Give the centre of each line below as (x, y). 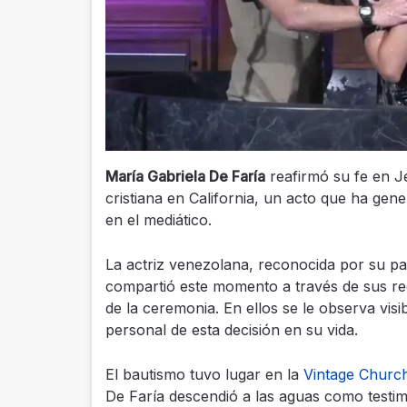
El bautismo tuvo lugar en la (204, 374)
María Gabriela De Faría (185, 176)
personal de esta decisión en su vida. (231, 329)
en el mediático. (158, 219)
